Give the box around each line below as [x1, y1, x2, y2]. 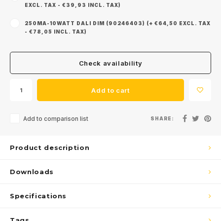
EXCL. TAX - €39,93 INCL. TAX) [25, 2, 121, 8]
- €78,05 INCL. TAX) [25, 29, 87, 35]
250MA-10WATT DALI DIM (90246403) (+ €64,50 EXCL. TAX [25, 20, 211, 26]
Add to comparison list [23, 115, 88, 122]
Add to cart [91, 86, 130, 94]
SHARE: [150, 115, 174, 121]
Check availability [78, 59, 143, 67]
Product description [10, 144, 90, 151]
